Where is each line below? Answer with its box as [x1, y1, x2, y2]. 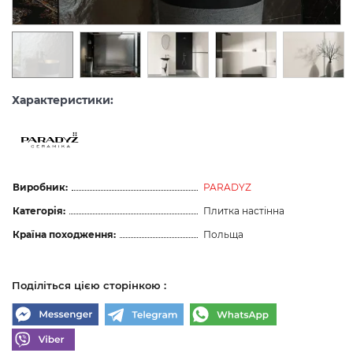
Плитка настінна [203, 205, 284, 217]
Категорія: [13, 205, 65, 217]
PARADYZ [203, 181, 251, 193]
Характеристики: [12, 93, 113, 107]
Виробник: [13, 181, 68, 193]
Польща [203, 229, 243, 240]
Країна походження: [13, 229, 116, 240]
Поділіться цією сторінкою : [12, 279, 166, 292]
